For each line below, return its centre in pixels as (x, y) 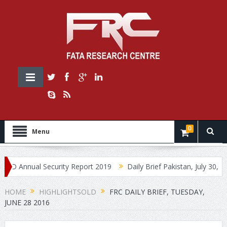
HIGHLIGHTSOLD (67, 192)
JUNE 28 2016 (27, 202)
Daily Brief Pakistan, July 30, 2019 (162, 166)
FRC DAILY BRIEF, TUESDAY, (157, 192)
